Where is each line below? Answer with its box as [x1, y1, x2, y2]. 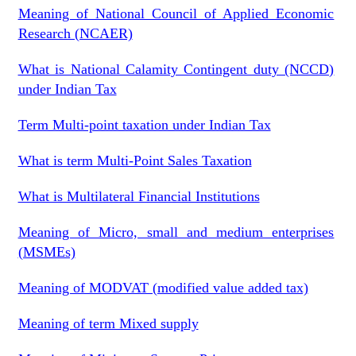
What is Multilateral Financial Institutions [17, 188, 260, 204]
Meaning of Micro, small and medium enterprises [17, 224, 335, 240]
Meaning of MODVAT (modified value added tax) [17, 280, 308, 296]
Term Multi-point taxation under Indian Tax [17, 117, 271, 133]
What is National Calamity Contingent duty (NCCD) [17, 61, 335, 77]
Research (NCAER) [17, 25, 133, 41]
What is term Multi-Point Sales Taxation [17, 153, 252, 168]
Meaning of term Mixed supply [17, 315, 199, 331]
